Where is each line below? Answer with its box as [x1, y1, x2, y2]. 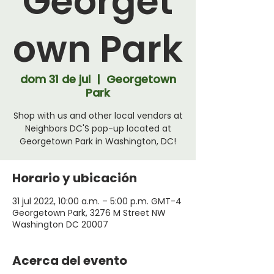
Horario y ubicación [12, 169, 137, 187]
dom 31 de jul [20, 71, 91, 87]
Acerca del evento [12, 251, 127, 269]
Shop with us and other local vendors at [13, 109, 183, 122]
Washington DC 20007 [12, 218, 108, 231]
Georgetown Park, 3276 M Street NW [12, 206, 166, 219]
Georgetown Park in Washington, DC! [20, 135, 176, 147]
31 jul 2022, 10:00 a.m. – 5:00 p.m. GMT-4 [12, 194, 182, 207]
